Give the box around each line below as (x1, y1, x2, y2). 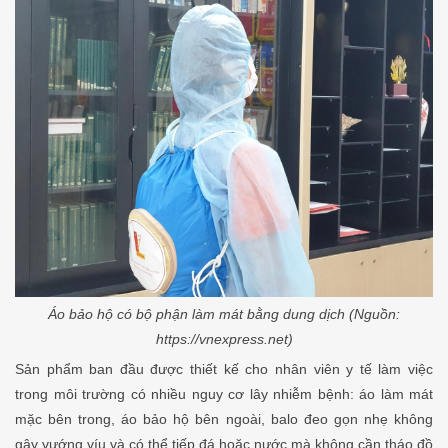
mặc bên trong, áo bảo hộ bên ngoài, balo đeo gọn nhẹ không (15, 410, 433, 427)
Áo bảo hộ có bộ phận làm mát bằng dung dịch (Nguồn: (48, 305, 400, 322)
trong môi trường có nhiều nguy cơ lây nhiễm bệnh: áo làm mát (15, 385, 433, 402)
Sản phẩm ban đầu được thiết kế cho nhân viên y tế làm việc (15, 360, 433, 377)
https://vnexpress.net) (155, 330, 293, 347)
